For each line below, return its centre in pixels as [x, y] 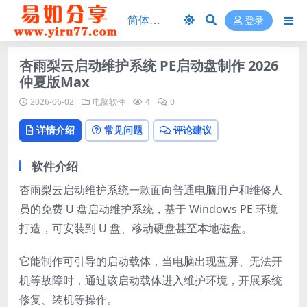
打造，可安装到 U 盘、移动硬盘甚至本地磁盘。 [136, 228]
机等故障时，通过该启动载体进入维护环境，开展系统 [151, 280]
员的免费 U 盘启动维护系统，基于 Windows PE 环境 [148, 209]
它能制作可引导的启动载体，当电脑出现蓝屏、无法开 [151, 261]
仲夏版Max [54, 82]
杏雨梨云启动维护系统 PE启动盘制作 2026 [149, 65]
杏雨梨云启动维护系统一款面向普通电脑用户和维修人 [151, 189]
